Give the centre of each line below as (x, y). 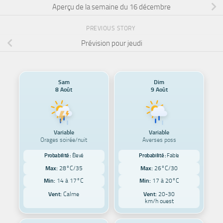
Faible (173, 156)
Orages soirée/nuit (64, 139)
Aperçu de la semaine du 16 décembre (111, 7)
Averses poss (159, 139)
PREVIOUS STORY (111, 28)
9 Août (159, 89)
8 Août (64, 89)
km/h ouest (159, 201)
